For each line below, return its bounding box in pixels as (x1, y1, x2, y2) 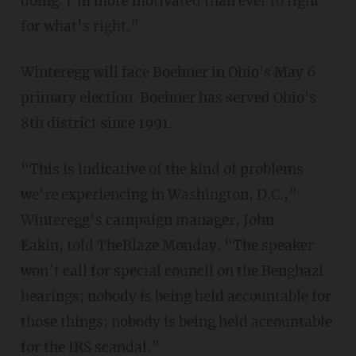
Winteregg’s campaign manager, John (20, 211, 274, 229)
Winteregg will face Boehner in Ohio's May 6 (20, 63, 315, 81)
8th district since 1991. (20, 114, 172, 132)
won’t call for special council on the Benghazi (20, 261, 323, 280)
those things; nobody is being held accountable (20, 312, 332, 331)
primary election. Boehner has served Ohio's (20, 88, 316, 106)
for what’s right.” (20, 17, 139, 35)
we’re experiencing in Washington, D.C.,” (20, 185, 297, 203)
